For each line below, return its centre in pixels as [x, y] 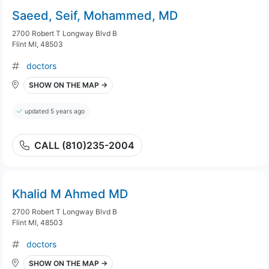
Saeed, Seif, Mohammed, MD [95, 16]
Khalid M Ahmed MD [70, 194]
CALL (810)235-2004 [84, 145]
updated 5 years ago [55, 111]
